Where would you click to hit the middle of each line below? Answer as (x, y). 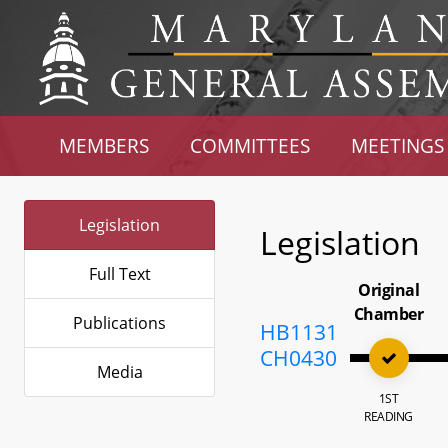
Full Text (119, 274)
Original (389, 290)
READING (388, 416)
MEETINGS (397, 145)
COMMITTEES (250, 145)
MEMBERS (104, 145)
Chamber (388, 314)
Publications (119, 323)
